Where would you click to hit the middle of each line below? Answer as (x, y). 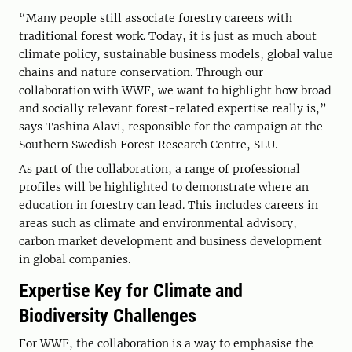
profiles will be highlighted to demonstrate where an (164, 187)
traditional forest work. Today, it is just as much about (168, 37)
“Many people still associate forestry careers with (156, 18)
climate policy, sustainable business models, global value (176, 55)
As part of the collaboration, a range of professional (159, 169)
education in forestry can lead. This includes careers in (169, 205)
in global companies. (75, 260)
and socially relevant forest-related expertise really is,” (173, 109)
